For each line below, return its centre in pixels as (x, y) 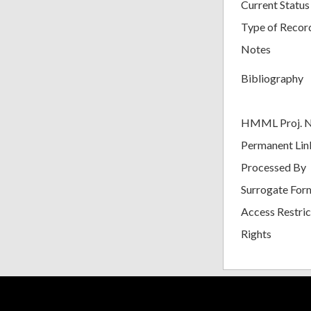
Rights (256, 233)
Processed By (274, 167)
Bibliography (272, 78)
